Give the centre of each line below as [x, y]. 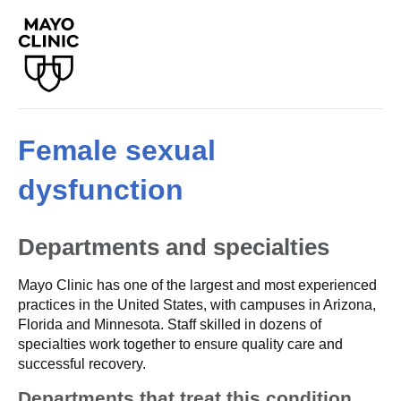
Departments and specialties [174, 247]
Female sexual [117, 150]
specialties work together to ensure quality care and [180, 344]
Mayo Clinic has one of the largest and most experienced [197, 285]
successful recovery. [82, 364]
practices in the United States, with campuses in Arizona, [197, 305]
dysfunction [101, 190]
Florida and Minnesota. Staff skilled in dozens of [170, 324]
